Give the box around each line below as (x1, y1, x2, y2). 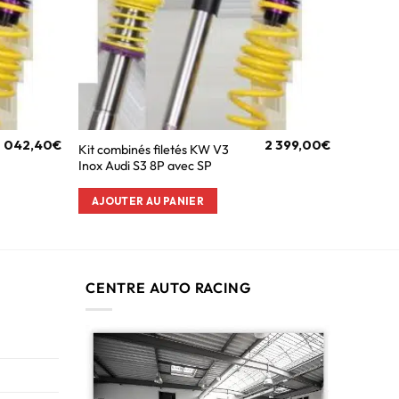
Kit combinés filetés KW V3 (78, 141, 230, 158)
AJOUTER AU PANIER (92, 193, 204, 208)
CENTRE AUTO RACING (85, 278, 251, 297)
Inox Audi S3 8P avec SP (78, 157, 213, 174)
